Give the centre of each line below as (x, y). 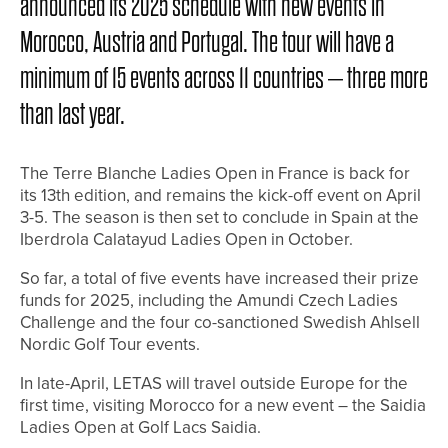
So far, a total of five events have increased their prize (219, 279)
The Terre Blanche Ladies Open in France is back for (215, 174)
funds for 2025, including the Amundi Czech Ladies (209, 301)
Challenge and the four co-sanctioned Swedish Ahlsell (220, 323)
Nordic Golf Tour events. (110, 345)
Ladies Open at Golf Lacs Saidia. (140, 428)
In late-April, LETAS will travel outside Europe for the (214, 384)
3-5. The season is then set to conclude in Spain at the (219, 218)
